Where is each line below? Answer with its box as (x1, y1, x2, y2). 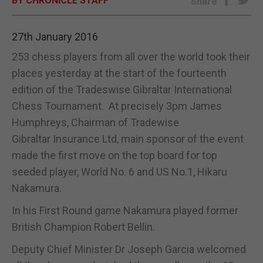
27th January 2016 (12, 30, 98, 43)
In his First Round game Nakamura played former (12, 204, 238, 217)
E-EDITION (109, 15, 154, 28)
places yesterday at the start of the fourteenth (12, 66, 227, 79)
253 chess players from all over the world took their (12, 50, 250, 63)
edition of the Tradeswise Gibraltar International (12, 83, 232, 96)
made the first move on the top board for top (12, 149, 217, 161)
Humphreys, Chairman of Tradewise (12, 116, 179, 129)
